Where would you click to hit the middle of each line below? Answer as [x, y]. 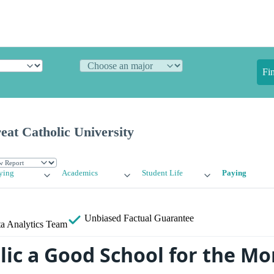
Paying [234, 173]
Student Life [162, 173]
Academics [80, 173]
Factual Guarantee [159, 218]
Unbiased [103, 218]
